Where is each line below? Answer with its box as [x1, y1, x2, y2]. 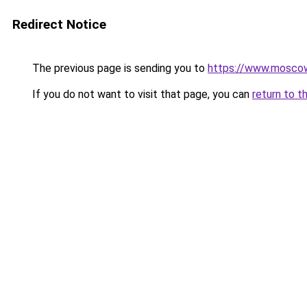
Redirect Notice [12, 16, 106, 32]
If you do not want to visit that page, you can [29, 88, 252, 101]
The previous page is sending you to [29, 62, 208, 75]
